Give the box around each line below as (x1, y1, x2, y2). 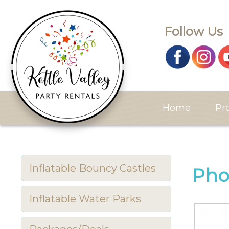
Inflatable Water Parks (29, 193, 141, 205)
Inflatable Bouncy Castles (29, 162, 156, 174)
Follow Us (164, 24, 223, 39)
